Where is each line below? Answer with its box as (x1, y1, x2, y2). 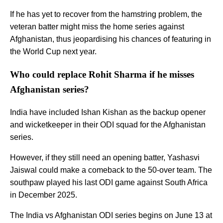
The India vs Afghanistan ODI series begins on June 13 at (10, 211, 212, 220)
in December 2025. (10, 191, 79, 200)
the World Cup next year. (10, 47, 99, 56)
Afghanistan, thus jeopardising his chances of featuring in (10, 34, 211, 43)
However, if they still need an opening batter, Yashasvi (10, 153, 200, 162)
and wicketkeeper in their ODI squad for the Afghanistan (10, 120, 206, 129)
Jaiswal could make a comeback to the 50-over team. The (10, 166, 212, 175)
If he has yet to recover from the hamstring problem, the (10, 9, 202, 18)
